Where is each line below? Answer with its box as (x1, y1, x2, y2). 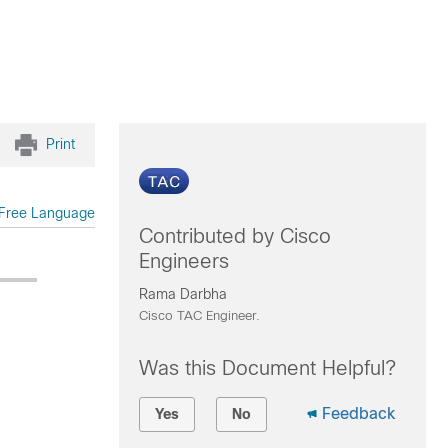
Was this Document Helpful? (138, 357, 396, 379)
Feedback (321, 405, 395, 422)
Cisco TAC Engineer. (138, 308, 260, 323)
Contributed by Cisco (138, 225, 331, 247)
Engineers (138, 250, 229, 272)
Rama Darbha (138, 286, 227, 302)
